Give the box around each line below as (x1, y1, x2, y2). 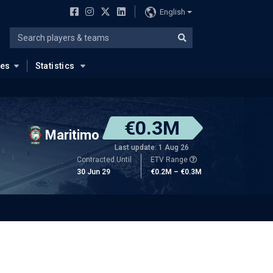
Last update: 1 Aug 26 (115, 143, 189, 152)
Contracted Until (77, 155, 132, 164)
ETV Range (151, 155, 190, 164)
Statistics (35, 61, 75, 71)
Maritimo (45, 127, 99, 143)
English (159, 7, 185, 16)
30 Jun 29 (77, 168, 110, 176)
